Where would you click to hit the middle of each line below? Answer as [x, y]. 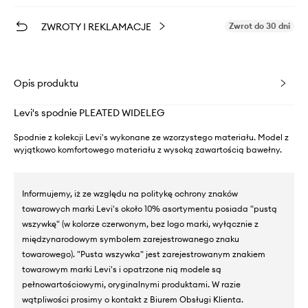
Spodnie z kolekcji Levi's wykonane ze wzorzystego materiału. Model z [151, 137]
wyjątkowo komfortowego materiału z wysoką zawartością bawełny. [148, 149]
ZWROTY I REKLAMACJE [96, 26]
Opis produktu [46, 83]
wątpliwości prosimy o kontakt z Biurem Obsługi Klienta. [133, 299]
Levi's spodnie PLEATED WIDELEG [89, 112]
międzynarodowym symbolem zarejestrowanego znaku [131, 239]
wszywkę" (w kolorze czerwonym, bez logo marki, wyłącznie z [140, 223]
